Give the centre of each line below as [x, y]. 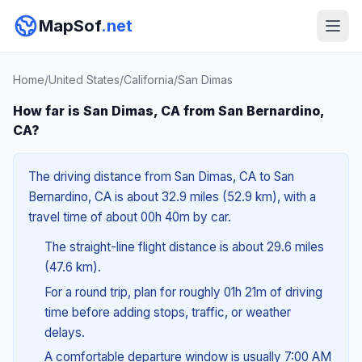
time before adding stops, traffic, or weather [167, 312]
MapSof [70, 26]
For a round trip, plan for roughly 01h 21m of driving [183, 292]
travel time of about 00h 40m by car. [130, 217]
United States [84, 80]
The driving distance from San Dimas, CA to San [161, 177]
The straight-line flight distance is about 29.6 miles [184, 247]
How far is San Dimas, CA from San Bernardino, [168, 111]
